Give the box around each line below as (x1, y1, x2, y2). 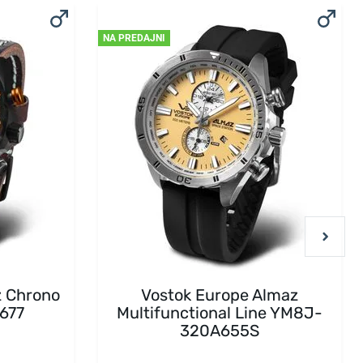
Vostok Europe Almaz (141, 284, 298, 305)
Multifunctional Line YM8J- (117, 302, 322, 322)
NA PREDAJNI (103, 32, 165, 44)
